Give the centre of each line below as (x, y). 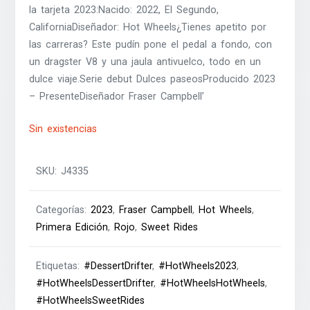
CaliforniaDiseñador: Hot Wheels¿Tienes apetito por (148, 27)
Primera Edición (72, 228)
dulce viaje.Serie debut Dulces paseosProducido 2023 (153, 79)
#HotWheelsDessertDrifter (95, 284)
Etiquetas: (60, 266)
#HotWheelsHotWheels (213, 284)
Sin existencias (63, 129)
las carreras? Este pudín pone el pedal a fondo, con (151, 44)
